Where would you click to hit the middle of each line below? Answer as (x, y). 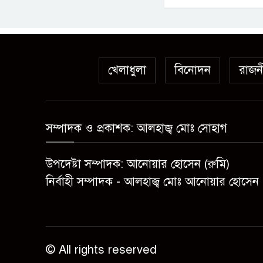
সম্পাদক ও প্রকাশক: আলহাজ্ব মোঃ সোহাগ (136, 128)
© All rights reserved (101, 250)
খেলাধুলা (127, 70)
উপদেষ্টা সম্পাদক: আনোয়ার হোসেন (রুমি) (138, 164)
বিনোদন (193, 70)
